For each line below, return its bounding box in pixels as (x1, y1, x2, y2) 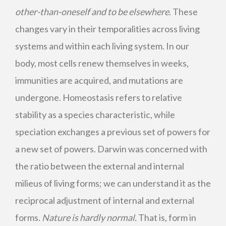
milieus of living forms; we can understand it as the (15, 178, 211, 189)
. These (169, 6, 198, 17)
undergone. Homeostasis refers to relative (15, 92, 182, 103)
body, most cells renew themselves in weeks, (15, 58, 189, 69)
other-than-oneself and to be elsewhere (15, 6, 169, 17)
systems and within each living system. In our (15, 40, 189, 51)
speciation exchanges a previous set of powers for (15, 126, 210, 137)
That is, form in (137, 212, 196, 223)
